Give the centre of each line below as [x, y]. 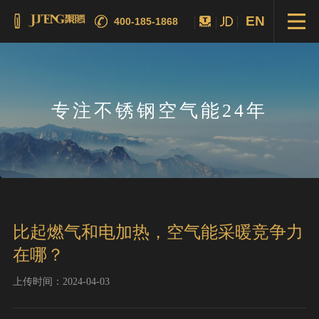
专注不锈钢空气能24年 [159, 110]
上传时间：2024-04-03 [61, 281]
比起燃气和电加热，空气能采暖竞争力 [158, 232]
